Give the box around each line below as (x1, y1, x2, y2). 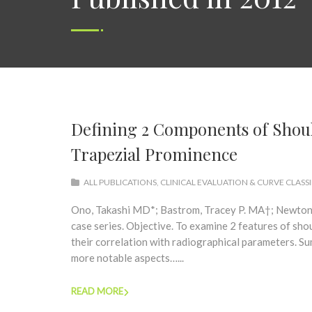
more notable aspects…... (71, 251, 184, 264)
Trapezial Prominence (71, 143, 237, 165)
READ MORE (71, 286, 123, 297)
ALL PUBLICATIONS (84, 177, 157, 187)
